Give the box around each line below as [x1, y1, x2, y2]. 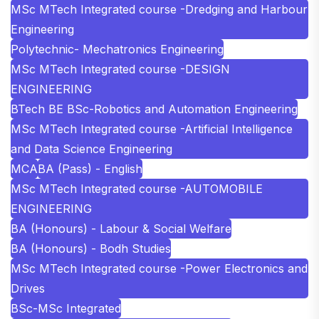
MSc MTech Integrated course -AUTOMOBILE [11, 181, 263, 196]
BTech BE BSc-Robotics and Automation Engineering [11, 101, 298, 116]
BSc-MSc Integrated [11, 300, 121, 315]
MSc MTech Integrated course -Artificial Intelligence [11, 121, 293, 136]
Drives [11, 281, 45, 296]
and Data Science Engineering [11, 141, 172, 156]
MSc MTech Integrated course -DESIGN [11, 61, 230, 76]
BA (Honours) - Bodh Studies [11, 241, 171, 256]
